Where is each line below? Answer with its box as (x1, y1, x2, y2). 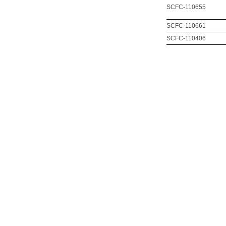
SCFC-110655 (166, 4, 206, 11)
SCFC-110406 (166, 35, 206, 42)
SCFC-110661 (166, 22, 206, 29)
